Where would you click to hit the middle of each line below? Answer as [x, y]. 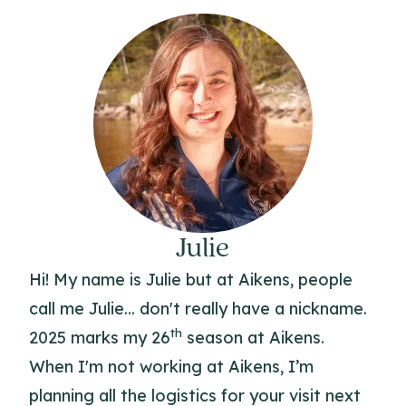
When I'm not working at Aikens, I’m [171, 367]
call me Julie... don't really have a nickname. [198, 309]
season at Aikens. [253, 338]
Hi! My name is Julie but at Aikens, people [191, 280]
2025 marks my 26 [100, 338]
